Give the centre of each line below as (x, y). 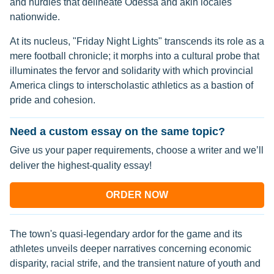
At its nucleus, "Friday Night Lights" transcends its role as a (137, 41)
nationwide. (35, 17)
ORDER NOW (137, 195)
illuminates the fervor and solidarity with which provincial (131, 71)
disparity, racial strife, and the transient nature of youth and (135, 263)
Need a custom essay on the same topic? (117, 131)
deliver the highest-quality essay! (81, 165)
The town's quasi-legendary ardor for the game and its (126, 234)
